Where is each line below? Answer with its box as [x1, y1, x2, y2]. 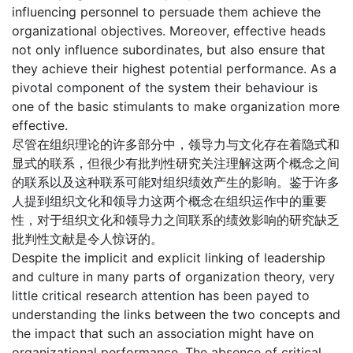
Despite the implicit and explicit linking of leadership [12, 250, 325, 266]
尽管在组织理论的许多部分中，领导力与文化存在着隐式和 [12, 136, 340, 153]
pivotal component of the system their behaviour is [12, 80, 318, 96]
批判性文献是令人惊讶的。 [12, 231, 163, 247]
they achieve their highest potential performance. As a [12, 61, 336, 77]
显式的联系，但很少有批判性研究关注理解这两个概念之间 [12, 155, 340, 172]
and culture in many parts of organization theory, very [12, 269, 335, 285]
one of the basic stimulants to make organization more [12, 98, 340, 115]
